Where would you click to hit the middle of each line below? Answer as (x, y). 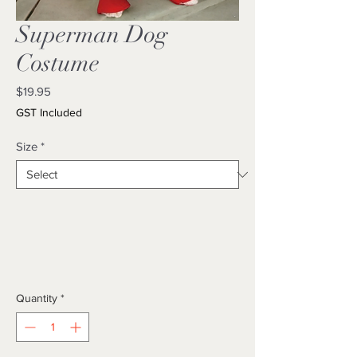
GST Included (49, 112)
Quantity (37, 298)
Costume (58, 63)
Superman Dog (92, 35)
